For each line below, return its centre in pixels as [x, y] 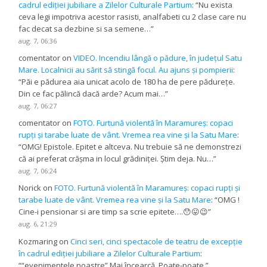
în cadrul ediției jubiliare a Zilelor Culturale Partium [110, 253]
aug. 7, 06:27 [38, 106]
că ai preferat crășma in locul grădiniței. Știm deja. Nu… [116, 159]
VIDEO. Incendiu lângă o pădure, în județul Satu [158, 58]
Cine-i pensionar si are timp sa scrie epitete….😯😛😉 [114, 212]
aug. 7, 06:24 [38, 171]
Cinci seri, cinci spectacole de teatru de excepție [157, 241]
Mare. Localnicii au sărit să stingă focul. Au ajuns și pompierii [126, 70]
